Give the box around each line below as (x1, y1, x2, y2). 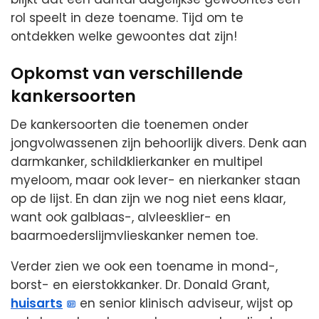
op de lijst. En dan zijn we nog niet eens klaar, (11, 190, 286, 208)
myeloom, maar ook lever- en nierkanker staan (11, 172, 300, 189)
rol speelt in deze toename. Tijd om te (11, 9, 244, 26)
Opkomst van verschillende (11, 61, 243, 85)
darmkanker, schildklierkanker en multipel (11, 153, 263, 171)
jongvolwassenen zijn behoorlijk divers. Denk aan (11, 135, 307, 152)
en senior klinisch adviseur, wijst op (76, 295, 293, 313)
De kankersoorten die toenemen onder (11, 116, 249, 134)
